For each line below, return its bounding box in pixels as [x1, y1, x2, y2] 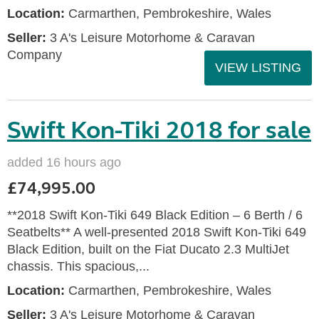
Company [7, 48, 62, 62]
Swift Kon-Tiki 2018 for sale [7, 115, 311, 145]
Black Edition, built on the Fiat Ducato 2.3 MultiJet [7, 242, 289, 256]
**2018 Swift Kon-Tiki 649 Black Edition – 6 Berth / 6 [7, 208, 303, 222]
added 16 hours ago [7, 155, 121, 169]
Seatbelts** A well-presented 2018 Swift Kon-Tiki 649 [7, 225, 306, 239]
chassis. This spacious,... [7, 259, 150, 273]
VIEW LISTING [215, 61, 301, 75]
